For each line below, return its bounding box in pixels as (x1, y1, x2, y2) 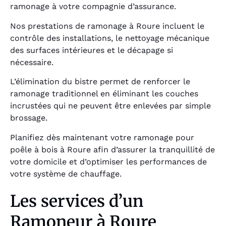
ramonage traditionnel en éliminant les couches (10, 89, 198, 99)
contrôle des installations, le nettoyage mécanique (10, 33, 209, 43)
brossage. (10, 113, 47, 123)
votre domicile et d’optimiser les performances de (10, 156, 207, 166)
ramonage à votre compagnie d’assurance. (10, 2, 176, 12)
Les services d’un (10, 191, 143, 211)
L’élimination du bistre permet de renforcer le (10, 77, 190, 87)
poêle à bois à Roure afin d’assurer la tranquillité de (10, 144, 215, 154)
